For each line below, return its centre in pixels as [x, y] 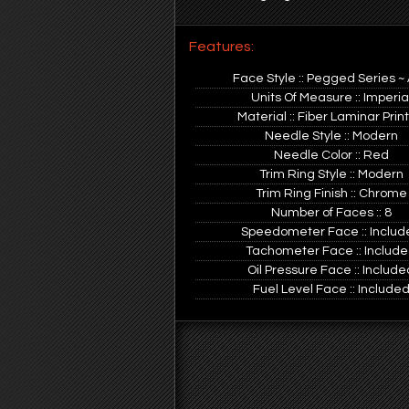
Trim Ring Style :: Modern [331, 174]
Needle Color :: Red [331, 155]
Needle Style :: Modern [331, 136]
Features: [221, 47]
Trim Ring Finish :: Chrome [331, 194]
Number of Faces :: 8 [331, 213]
